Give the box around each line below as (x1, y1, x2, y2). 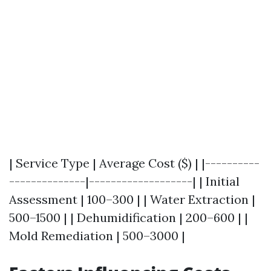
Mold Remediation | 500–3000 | (9, 228, 185, 243)
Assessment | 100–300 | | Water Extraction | (9, 192, 255, 207)
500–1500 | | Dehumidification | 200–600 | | (9, 210, 248, 225)
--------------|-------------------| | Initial (9, 174, 240, 189)
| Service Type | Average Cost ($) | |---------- (9, 155, 260, 171)
